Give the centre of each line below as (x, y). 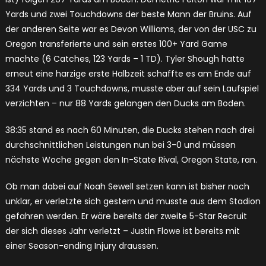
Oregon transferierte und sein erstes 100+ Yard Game (116, 44)
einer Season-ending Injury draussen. (82, 246)
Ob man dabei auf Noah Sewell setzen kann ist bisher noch (127, 187)
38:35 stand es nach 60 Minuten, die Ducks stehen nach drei (130, 130)
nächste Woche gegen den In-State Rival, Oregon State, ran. (131, 160)
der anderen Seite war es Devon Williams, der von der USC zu (131, 29)
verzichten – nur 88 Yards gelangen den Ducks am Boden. (125, 104)
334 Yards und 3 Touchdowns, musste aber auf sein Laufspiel (132, 89)
